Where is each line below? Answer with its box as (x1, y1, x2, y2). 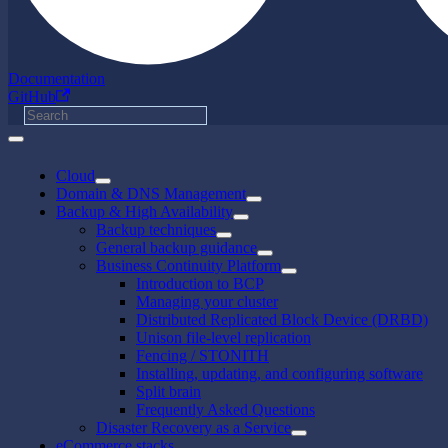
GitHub (8, 87, 56, 105)
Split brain (136, 382, 201, 400)
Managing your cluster (136, 292, 278, 310)
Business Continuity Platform (96, 256, 281, 274)
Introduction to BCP (136, 274, 264, 292)
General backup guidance (96, 238, 257, 256)
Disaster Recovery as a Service (96, 418, 291, 436)
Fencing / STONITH (136, 346, 269, 364)
